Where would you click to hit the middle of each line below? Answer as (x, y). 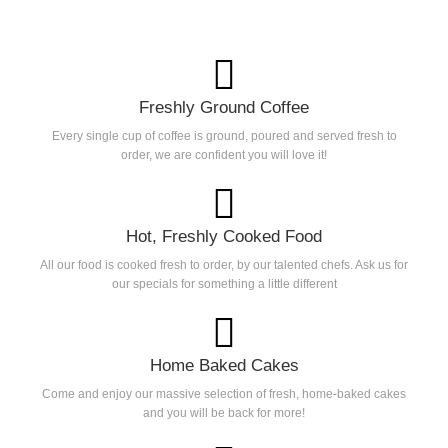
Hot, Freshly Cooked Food (224, 237)
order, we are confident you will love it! (224, 155)
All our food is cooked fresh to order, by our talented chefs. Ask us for (224, 265)
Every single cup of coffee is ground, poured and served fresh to (224, 136)
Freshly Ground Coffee (224, 108)
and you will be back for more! (224, 413)
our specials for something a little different (224, 284)
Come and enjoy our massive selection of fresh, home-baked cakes (224, 394)
